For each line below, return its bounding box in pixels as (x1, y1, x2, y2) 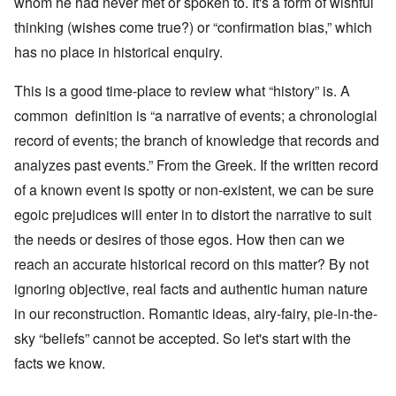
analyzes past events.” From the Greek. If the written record (14, 155, 378, 176)
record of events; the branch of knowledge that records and (14, 130, 379, 151)
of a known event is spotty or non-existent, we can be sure (14, 179, 374, 201)
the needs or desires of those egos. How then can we (14, 229, 345, 250)
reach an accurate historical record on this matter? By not (14, 254, 369, 275)
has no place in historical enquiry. (14, 42, 223, 63)
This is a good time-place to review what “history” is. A (14, 80, 350, 102)
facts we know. (14, 353, 105, 374)
